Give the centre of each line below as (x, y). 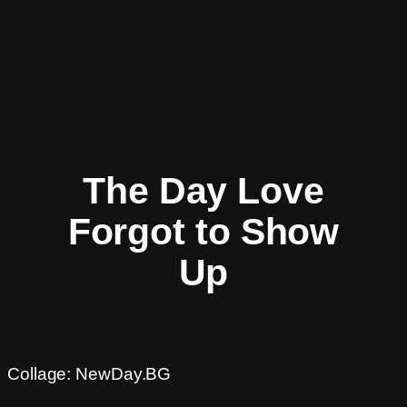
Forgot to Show (203, 231)
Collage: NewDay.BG (89, 374)
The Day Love (203, 190)
